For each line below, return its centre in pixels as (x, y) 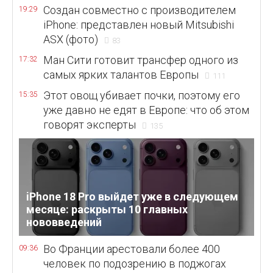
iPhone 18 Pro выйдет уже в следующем (132, 197)
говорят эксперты (90, 125)
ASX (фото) (71, 39)
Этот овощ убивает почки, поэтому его (142, 95)
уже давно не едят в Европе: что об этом (146, 110)
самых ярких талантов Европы (121, 75)
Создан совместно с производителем (140, 10)
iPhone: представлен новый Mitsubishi (139, 25)
